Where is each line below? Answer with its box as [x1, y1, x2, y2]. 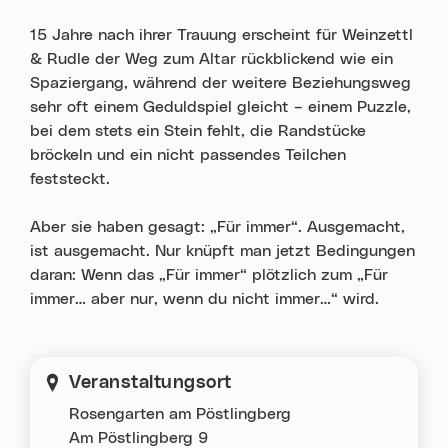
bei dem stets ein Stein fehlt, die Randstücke [30, 122, 366, 139]
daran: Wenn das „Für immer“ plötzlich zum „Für [30, 266, 388, 283]
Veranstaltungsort [69, 373, 232, 392]
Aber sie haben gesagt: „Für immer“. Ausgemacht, [30, 218, 405, 235]
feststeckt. [30, 170, 110, 187]
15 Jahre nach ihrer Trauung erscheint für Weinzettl [30, 26, 413, 43]
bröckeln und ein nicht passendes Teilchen [30, 146, 346, 163]
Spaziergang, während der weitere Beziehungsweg [30, 74, 411, 91]
